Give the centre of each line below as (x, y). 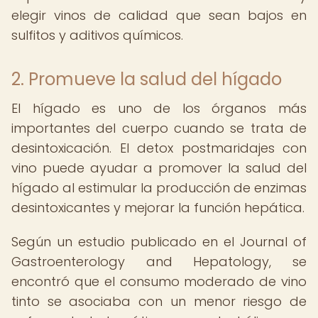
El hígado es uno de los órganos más (159, 108)
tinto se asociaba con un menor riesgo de (159, 301)
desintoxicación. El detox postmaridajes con (159, 148)
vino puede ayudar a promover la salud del (159, 168)
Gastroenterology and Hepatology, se (159, 262)
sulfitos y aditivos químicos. (97, 35)
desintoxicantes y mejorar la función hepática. (158, 208)
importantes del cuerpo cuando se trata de (159, 128)
